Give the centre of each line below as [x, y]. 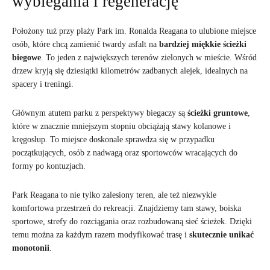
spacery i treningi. [43, 84]
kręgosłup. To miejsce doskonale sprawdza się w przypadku [113, 140]
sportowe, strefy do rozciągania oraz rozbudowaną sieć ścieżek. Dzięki [132, 221]
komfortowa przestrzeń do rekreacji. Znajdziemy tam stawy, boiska [127, 208]
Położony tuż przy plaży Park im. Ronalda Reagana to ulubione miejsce [134, 31]
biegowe [27, 58]
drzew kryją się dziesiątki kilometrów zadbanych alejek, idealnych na [130, 71]
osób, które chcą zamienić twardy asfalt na [86, 44]
